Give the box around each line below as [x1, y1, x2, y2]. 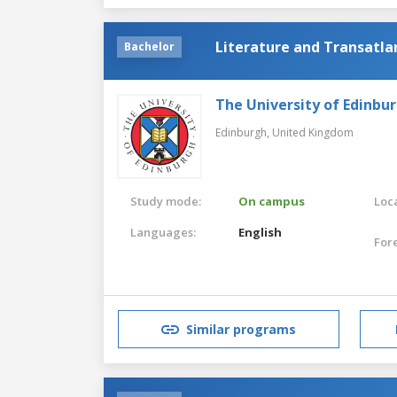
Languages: [130, 223, 196, 240]
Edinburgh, [215, 124, 272, 140]
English [238, 223, 283, 240]
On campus [238, 192, 306, 209]
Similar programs [186, 321, 296, 339]
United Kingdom [272, 124, 354, 140]
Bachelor [124, 38, 175, 54]
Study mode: [130, 192, 201, 209]
